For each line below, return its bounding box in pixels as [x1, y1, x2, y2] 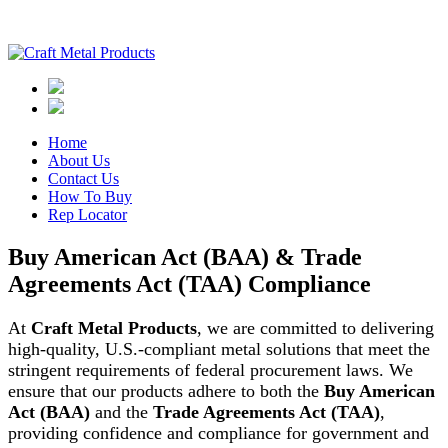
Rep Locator [48, 206, 127, 223]
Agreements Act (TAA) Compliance [8, 270, 371, 297]
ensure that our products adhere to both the [8, 380, 324, 401]
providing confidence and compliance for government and [8, 422, 429, 443]
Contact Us [48, 170, 119, 187]
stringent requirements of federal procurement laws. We [8, 359, 413, 380]
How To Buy [48, 188, 132, 205]
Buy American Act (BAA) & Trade [8, 243, 362, 270]
